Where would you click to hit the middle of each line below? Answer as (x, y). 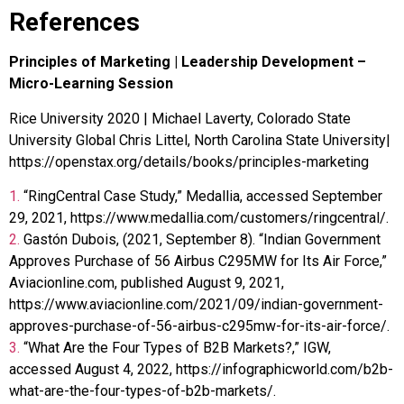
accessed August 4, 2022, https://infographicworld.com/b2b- (201, 369)
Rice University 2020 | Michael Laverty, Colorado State (180, 118)
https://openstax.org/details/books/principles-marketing (189, 161)
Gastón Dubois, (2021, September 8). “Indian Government (202, 239)
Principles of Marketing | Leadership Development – (188, 62)
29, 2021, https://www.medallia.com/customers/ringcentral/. (199, 217)
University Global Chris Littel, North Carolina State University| (200, 140)
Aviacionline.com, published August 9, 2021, (147, 282)
